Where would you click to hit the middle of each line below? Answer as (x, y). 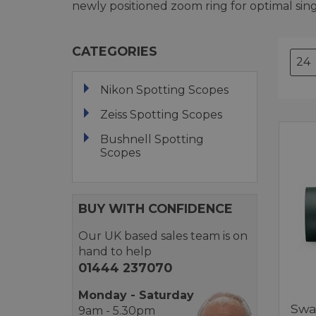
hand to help (115, 251)
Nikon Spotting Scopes (164, 90)
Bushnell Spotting (152, 139)
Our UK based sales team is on (163, 236)
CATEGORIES (115, 51)
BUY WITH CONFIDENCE (156, 208)
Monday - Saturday (136, 295)
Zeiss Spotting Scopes (161, 114)
